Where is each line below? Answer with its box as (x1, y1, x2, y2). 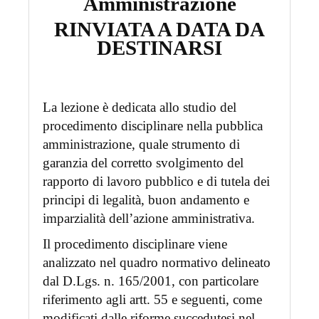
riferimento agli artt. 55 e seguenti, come (42, 292, 262, 308)
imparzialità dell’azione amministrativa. (42, 211, 255, 226)
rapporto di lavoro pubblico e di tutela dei (42, 174, 270, 189)
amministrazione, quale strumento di (42, 137, 240, 152)
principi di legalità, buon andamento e (42, 192, 249, 208)
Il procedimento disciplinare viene (42, 236, 227, 252)
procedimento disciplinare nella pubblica (42, 118, 263, 134)
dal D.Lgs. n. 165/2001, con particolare (42, 273, 258, 289)
